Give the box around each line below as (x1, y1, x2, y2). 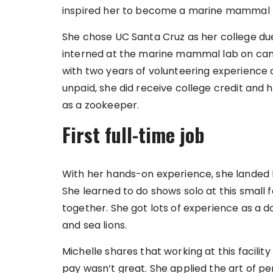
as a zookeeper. (62, 98, 140, 113)
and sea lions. (62, 218, 127, 233)
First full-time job (62, 120, 205, 149)
